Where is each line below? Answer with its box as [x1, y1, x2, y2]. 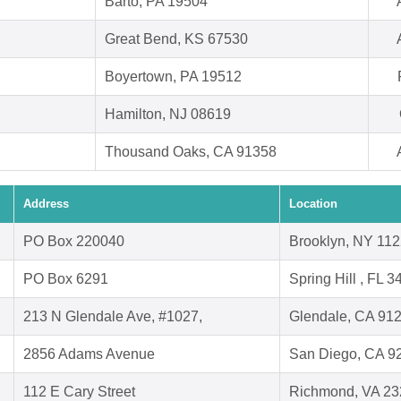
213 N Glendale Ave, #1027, [23, 309, 202, 325]
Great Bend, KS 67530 [105, 31, 248, 47]
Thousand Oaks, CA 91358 [105, 144, 277, 160]
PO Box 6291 [23, 271, 108, 287]
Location [289, 197, 337, 211]
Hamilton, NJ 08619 [105, 107, 231, 123]
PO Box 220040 [23, 234, 124, 250]
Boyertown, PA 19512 [105, 69, 242, 85]
